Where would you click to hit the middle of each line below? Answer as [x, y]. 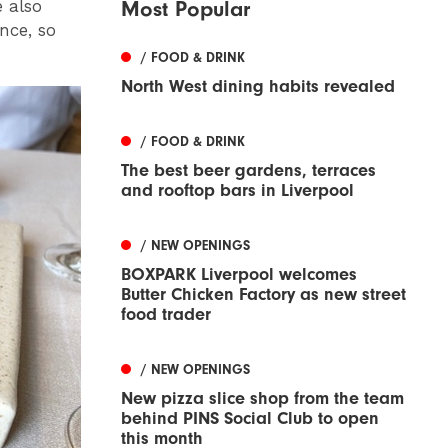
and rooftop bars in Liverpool [237, 191]
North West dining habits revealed [258, 87]
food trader [166, 315]
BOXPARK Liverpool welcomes [239, 275]
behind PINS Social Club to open [250, 419]
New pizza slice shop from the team [262, 399]
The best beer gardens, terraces [248, 171]
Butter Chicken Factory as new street [263, 295]
